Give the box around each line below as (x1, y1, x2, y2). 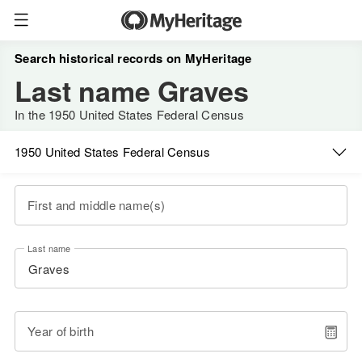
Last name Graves (15, 71, 249, 110)
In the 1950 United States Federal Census (15, 106, 244, 123)
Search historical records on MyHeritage (15, 49, 252, 67)
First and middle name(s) (27, 196, 166, 213)
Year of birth (27, 322, 94, 339)
